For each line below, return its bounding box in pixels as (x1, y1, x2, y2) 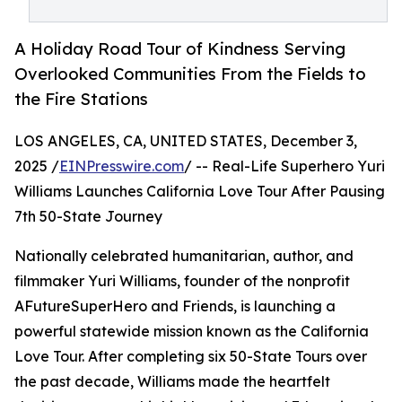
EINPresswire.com (59, 157, 184, 176)
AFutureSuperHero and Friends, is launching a (14, 297, 336, 316)
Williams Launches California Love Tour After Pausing (14, 182, 385, 201)
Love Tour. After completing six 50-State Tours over (14, 347, 367, 366)
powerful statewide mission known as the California (14, 322, 369, 341)
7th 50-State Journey (14, 207, 162, 226)
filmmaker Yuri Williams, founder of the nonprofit (14, 272, 350, 291)
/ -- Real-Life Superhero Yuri (184, 157, 385, 176)
